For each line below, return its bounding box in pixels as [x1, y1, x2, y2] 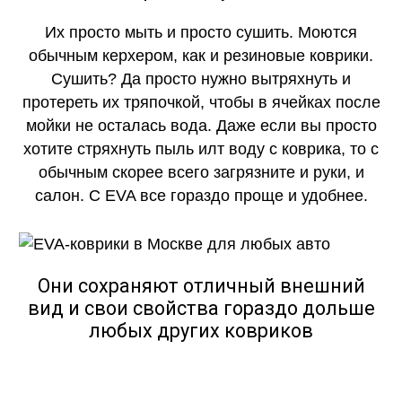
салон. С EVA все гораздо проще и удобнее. [34, 186, 368, 205]
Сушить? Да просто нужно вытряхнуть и [51, 69, 351, 88]
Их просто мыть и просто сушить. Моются [45, 22, 357, 41]
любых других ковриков [89, 319, 313, 343]
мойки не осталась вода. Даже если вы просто [25, 116, 377, 135]
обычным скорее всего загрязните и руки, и [38, 162, 364, 181]
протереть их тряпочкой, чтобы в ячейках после [22, 92, 380, 111]
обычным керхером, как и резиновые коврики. [29, 46, 373, 65]
